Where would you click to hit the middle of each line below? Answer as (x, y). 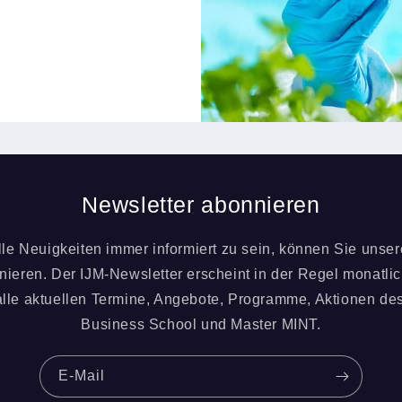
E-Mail (82, 375)
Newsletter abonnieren (201, 204)
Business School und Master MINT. (201, 324)
